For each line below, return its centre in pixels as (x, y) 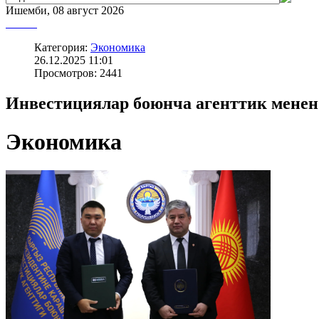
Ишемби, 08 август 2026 (65, 11)
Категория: (62, 48)
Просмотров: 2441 (78, 73)
